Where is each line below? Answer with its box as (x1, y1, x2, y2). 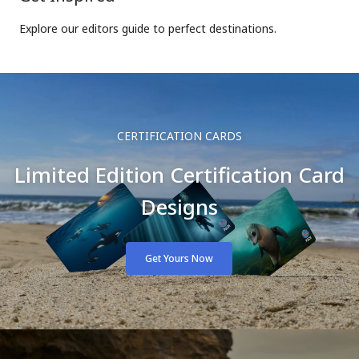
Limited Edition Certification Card (14, 160, 345, 189)
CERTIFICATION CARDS (116, 128, 242, 143)
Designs (140, 192, 218, 221)
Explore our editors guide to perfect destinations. (19, 21, 276, 36)
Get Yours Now (145, 252, 214, 265)
